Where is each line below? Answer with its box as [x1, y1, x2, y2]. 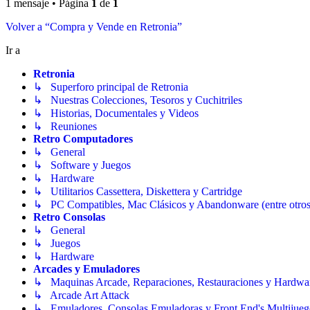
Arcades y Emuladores [33, 263, 140, 275]
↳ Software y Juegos [33, 159, 131, 172]
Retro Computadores [33, 133, 133, 145]
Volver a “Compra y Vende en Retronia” [6, 21, 182, 33]
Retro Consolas [33, 211, 105, 224]
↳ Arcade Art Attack [33, 289, 129, 302]
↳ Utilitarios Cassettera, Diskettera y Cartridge [33, 185, 242, 198]
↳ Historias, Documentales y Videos [33, 107, 199, 120]
